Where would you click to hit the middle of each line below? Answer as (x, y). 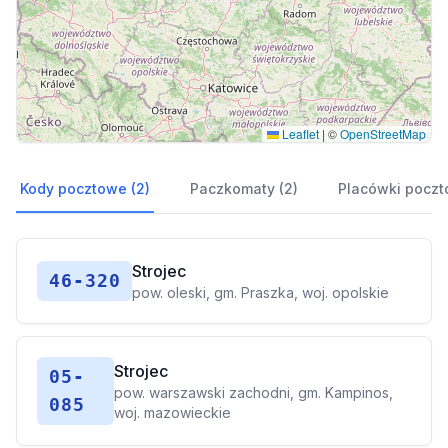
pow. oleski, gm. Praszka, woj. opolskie (261, 292)
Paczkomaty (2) (244, 188)
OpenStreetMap (383, 133)
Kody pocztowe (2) (85, 188)
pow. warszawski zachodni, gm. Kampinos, (254, 392)
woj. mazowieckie (173, 412)
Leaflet (299, 133)
